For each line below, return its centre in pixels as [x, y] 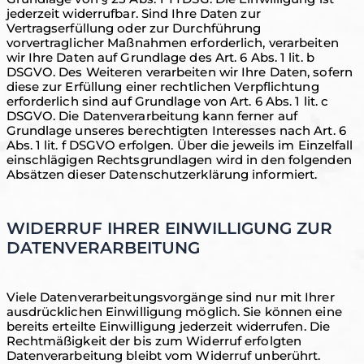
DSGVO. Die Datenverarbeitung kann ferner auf [152, 116]
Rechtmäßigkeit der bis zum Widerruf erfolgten [154, 341]
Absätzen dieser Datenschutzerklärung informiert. [162, 174]
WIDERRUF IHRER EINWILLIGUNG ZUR [169, 228]
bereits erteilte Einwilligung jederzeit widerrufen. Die [168, 326]
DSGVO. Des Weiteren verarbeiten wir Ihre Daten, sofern [179, 72]
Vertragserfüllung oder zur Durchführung [134, 28]
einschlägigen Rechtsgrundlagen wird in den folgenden [179, 160]
